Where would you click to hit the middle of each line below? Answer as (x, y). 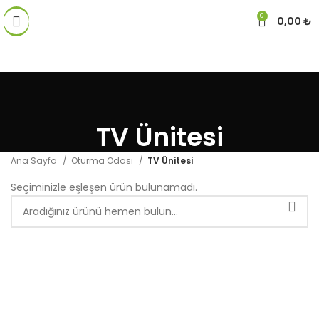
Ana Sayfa (35, 161)
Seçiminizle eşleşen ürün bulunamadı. (104, 187)
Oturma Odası (103, 161)
